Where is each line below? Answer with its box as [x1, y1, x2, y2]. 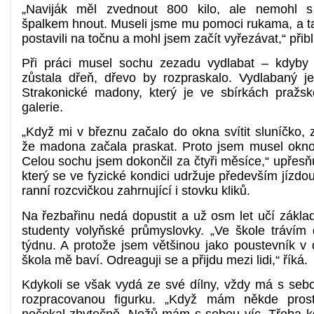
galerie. [21, 100, 63, 115]
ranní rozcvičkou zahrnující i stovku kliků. [21, 184, 250, 198]
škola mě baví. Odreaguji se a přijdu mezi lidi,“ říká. [21, 252, 308, 267]
